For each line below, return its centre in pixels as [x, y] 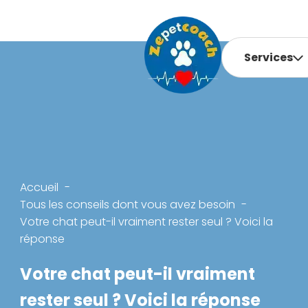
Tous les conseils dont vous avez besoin [128, 205]
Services [269, 57]
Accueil [40, 187]
